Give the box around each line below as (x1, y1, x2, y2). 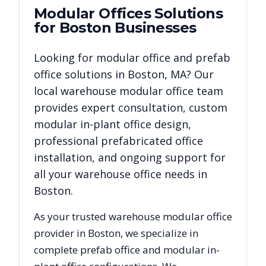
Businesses (111, 18, 197, 36)
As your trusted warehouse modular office (34, 209, 232, 223)
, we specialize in (121, 226, 198, 240)
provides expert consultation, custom (34, 100, 227, 115)
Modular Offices (34, 4, 151, 22)
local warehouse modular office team (34, 83, 223, 98)
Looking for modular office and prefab (34, 50, 230, 65)
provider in (34, 226, 88, 240)
